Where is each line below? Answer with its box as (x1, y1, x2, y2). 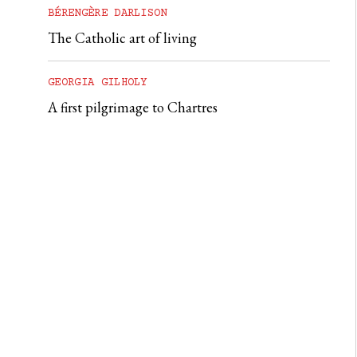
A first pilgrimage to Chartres (48, 97, 218, 116)
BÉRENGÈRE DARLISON (48, 6, 167, 20)
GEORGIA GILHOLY (48, 76, 147, 89)
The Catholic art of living (48, 28, 197, 47)
